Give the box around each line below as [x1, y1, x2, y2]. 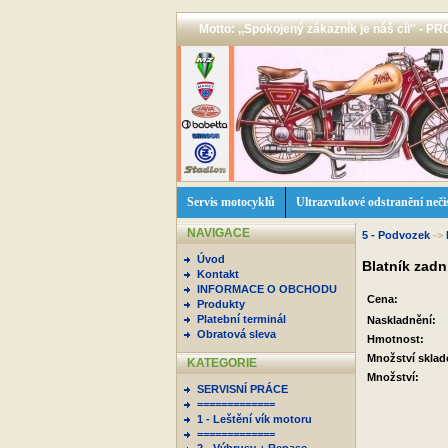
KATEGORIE [187, 356, 257, 370]
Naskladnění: [367, 314, 436, 326]
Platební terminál [197, 313, 286, 325]
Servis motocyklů [187, 195, 275, 209]
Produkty [197, 298, 245, 310]
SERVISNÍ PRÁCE [197, 383, 288, 395]
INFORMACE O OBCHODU [197, 283, 337, 295]
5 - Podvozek [362, 229, 433, 241]
